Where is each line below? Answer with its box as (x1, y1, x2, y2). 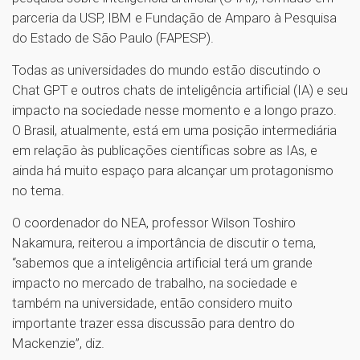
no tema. (12, 182, 64, 198)
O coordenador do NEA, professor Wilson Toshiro (12, 214, 296, 231)
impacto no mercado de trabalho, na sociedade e (12, 274, 297, 291)
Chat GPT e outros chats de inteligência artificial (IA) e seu (12, 81, 348, 98)
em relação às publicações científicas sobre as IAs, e (12, 141, 317, 158)
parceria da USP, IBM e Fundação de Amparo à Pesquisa (12, 9, 337, 26)
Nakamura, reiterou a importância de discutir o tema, (12, 234, 316, 251)
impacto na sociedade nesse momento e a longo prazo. (12, 101, 337, 118)
